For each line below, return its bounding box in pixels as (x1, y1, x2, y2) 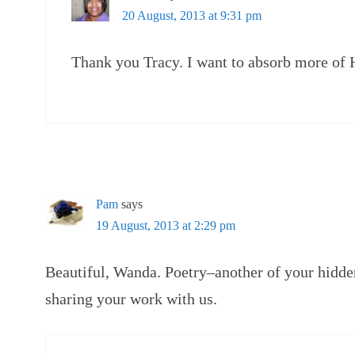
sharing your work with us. (45, 290, 217, 307)
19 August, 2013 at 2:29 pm (96, 219, 235, 232)
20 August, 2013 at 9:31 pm (122, 9, 261, 22)
